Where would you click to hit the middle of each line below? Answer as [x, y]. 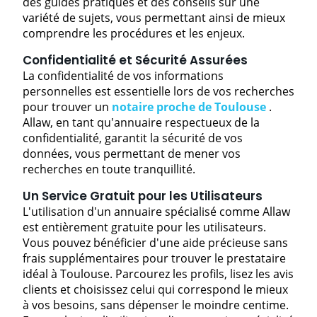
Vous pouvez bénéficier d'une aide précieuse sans [155, 242]
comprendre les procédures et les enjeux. [134, 33]
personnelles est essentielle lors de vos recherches [158, 91]
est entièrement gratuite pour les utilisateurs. [144, 227]
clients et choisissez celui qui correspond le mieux [155, 289]
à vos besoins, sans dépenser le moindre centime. [156, 305]
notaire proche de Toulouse [189, 106]
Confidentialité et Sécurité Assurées [135, 60]
